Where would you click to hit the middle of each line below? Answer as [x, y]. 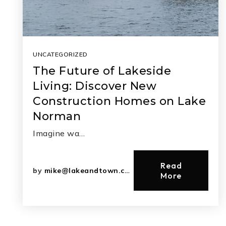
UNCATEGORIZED [60, 54]
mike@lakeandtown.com [84, 171]
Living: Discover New [95, 86]
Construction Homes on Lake [119, 101]
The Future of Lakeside [102, 71]
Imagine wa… [59, 133]
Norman [57, 116]
